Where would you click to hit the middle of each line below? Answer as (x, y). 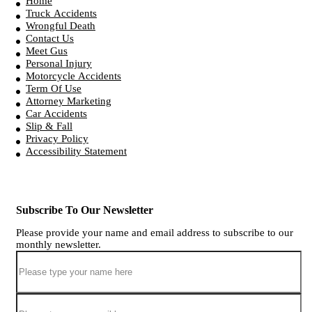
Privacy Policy (57, 139)
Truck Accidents (61, 14)
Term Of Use (54, 89)
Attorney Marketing (69, 101)
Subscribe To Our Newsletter (85, 210)
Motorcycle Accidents (73, 76)
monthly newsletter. (58, 244)
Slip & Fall (49, 126)
